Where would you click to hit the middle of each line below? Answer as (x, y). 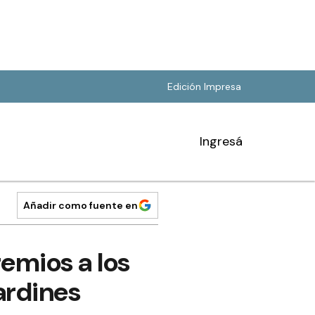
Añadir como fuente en (81, 205)
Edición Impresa (204, 86)
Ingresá (221, 141)
